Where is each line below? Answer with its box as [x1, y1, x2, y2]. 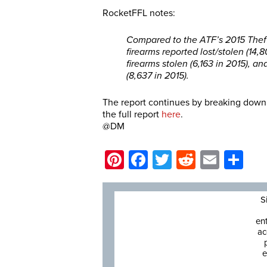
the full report [103, 108, 162, 120]
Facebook [148, 148, 231, 171]
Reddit [195, 148, 248, 171]
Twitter [172, 148, 227, 171]
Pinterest [124, 148, 198, 171]
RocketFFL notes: [103, 7, 175, 19]
